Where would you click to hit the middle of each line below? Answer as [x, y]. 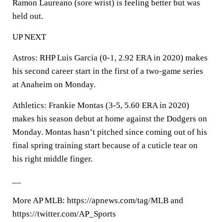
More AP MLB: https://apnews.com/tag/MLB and [98, 200]
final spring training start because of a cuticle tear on [105, 145]
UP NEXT [29, 37]
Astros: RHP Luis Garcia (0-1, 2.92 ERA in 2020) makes [110, 58]
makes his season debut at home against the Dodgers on [110, 119]
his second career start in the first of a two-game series [108, 71]
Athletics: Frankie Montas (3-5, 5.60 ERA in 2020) [101, 105]
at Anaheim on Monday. [54, 84]
